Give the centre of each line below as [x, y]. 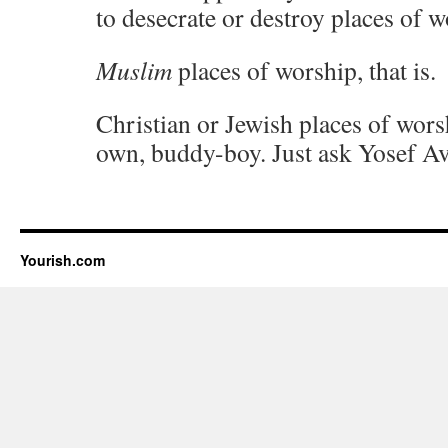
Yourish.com [62, 260]
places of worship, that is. [304, 70]
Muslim [134, 70]
